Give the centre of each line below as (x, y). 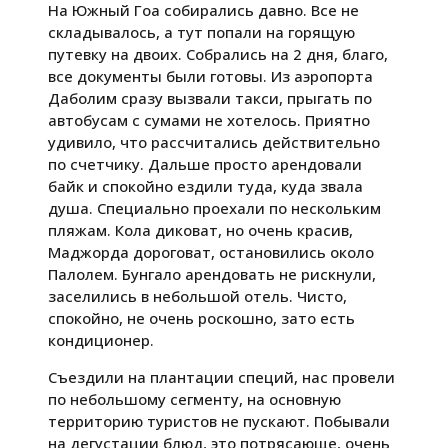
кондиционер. (101, 339)
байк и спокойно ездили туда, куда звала (205, 185)
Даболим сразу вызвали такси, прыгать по (210, 97)
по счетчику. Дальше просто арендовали (205, 163)
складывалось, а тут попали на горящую (201, 31)
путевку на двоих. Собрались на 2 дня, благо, (218, 53)
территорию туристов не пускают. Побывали (219, 420)
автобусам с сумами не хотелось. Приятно (209, 119)
